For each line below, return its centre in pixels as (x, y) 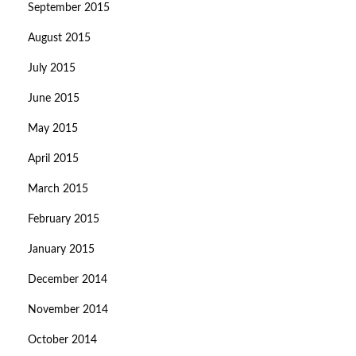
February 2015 (64, 220)
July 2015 (52, 69)
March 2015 (58, 190)
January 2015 (61, 250)
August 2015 (59, 39)
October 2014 (62, 341)
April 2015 (53, 159)
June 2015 (54, 99)
